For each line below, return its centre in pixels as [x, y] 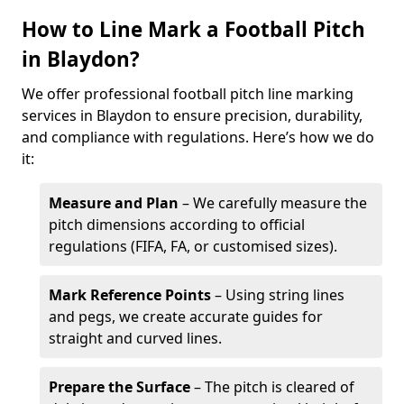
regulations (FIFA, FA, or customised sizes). [193, 246]
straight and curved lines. [135, 338]
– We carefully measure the [273, 203]
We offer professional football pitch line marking [188, 94]
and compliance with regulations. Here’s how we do [198, 137]
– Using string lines [278, 295]
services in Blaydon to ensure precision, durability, [192, 115]
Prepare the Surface [119, 387]
